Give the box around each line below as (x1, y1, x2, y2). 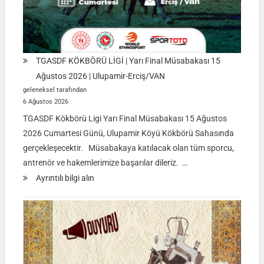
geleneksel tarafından (22, 85, 87, 94)
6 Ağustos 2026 (22, 97, 68, 105)
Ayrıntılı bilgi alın (35, 173, 94, 183)
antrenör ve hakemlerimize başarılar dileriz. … (22, 157, 187, 167)
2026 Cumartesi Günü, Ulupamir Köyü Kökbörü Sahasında (22, 128, 234, 138)
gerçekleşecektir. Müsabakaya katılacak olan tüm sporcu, (22, 143, 234, 153)
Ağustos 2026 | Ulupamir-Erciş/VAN (35, 71, 165, 81)
